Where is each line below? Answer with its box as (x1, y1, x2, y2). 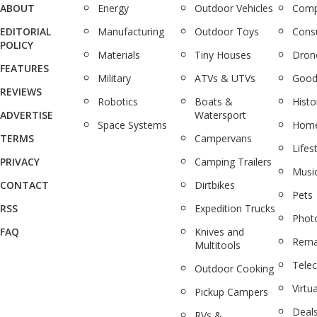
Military (97, 71, 131, 85)
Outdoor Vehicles (195, 1, 274, 15)
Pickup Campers (195, 285, 269, 299)
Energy (97, 1, 129, 15)
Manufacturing (97, 25, 164, 38)
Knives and (195, 225, 245, 238)
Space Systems (97, 118, 167, 132)
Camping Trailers (195, 155, 272, 168)
